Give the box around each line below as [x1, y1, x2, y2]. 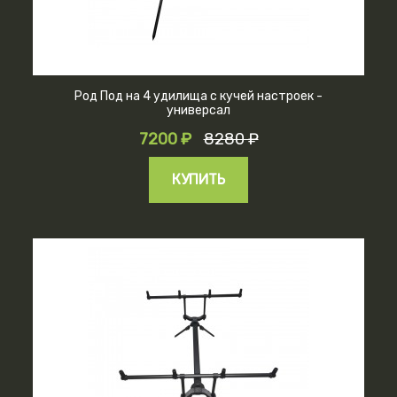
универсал [167, 102, 230, 118]
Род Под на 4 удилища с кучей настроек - [74, 88, 323, 104]
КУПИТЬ [172, 170, 225, 188]
